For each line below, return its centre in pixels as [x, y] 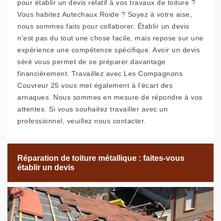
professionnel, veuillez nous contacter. [82, 121]
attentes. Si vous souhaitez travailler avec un [92, 109]
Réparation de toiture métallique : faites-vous [101, 158]
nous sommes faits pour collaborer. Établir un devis [103, 26]
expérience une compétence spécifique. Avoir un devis [109, 50]
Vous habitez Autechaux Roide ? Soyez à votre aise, [105, 15]
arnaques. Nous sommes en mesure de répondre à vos [110, 97]
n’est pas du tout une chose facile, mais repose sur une [110, 38]
